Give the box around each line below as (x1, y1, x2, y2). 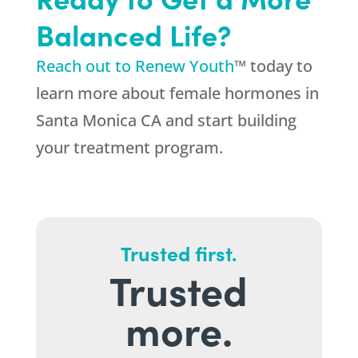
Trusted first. (120, 239, 237, 268)
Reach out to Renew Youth (35, 55, 234, 78)
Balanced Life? (35, 14, 232, 55)
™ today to (233, 55, 312, 78)
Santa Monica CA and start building (35, 109, 296, 132)
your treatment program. (35, 137, 223, 159)
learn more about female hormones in (35, 82, 319, 105)
